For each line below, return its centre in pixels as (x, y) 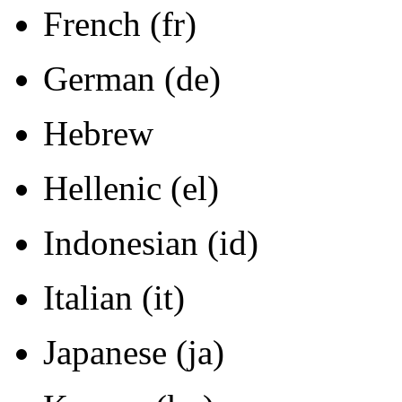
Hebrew (98, 134)
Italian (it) (114, 298)
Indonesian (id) (151, 243)
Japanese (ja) (134, 353)
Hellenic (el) (131, 188)
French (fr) (120, 24)
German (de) (132, 79)
